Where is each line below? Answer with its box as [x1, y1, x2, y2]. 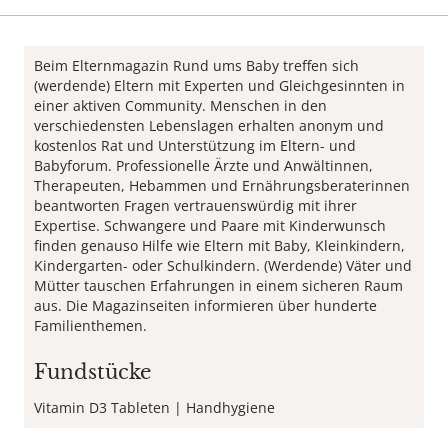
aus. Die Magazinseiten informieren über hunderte [34, 296, 377, 315]
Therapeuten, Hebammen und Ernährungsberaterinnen [34, 176, 410, 195]
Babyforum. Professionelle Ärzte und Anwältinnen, [34, 156, 373, 175]
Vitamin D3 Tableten [34, 398, 170, 417]
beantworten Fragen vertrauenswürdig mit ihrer [34, 196, 357, 215]
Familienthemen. [34, 316, 147, 335]
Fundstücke [34, 360, 151, 384]
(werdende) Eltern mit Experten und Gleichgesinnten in [34, 76, 405, 95]
